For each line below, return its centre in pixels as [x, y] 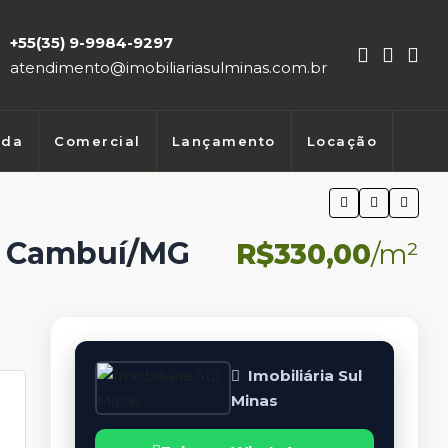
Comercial [97, 141]
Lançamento [223, 141]
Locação [341, 141]
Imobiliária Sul [303, 375]
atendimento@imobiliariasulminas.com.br [168, 67]
